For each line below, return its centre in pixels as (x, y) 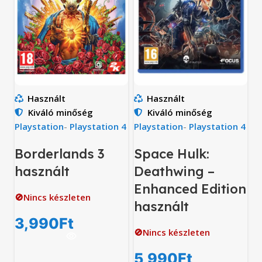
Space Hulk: (172, 154)
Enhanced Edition (190, 189)
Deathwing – (174, 172)
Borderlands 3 (60, 154)
